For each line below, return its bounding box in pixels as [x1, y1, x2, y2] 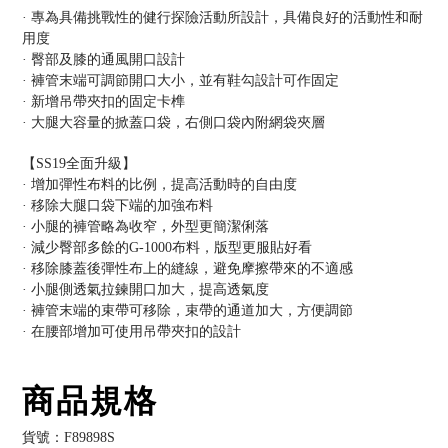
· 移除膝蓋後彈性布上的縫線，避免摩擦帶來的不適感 [22, 261, 353, 276]
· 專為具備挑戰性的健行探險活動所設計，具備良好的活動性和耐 [22, 10, 423, 25]
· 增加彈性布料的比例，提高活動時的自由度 [22, 177, 297, 192]
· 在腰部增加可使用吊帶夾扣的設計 [22, 324, 241, 339]
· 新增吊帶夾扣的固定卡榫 [22, 94, 185, 109]
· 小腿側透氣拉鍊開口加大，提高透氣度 [22, 282, 269, 297]
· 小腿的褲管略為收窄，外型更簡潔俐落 [22, 219, 269, 234]
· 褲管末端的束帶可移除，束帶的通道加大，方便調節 [22, 303, 353, 318]
